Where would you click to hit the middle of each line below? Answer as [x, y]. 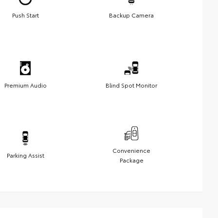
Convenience [131, 150]
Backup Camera [131, 15]
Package [131, 160]
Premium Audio [25, 85]
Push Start [25, 15]
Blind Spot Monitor [131, 85]
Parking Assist [25, 155]
